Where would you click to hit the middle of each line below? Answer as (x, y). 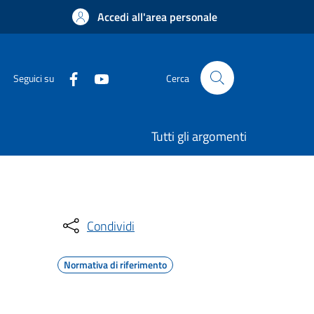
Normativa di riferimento (115, 265)
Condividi (111, 226)
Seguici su (34, 78)
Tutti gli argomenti (199, 136)
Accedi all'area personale (157, 17)
